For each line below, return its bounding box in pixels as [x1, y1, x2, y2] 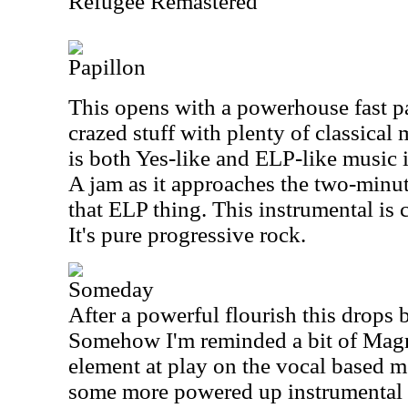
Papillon [68, 55, 146, 79]
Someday [68, 277, 154, 301]
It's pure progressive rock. [68, 222, 306, 247]
